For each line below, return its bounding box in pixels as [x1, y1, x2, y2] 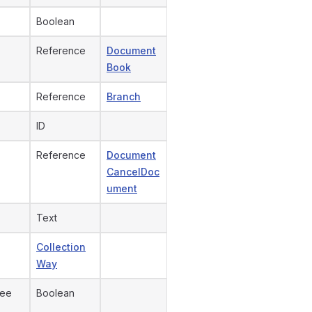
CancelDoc [107, 166, 159, 178]
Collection [36, 241, 86, 253]
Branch [107, 91, 141, 102]
